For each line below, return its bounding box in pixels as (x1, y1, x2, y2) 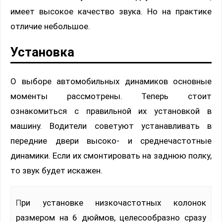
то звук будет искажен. (10, 165, 103, 175)
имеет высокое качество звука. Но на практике (10, 6, 212, 17)
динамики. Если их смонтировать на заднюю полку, (10, 150, 212, 161)
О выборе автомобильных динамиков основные (10, 76, 212, 86)
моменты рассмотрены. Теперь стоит (10, 91, 212, 101)
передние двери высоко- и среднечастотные (10, 135, 212, 146)
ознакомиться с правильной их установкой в (10, 106, 212, 116)
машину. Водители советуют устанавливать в (10, 120, 212, 131)
